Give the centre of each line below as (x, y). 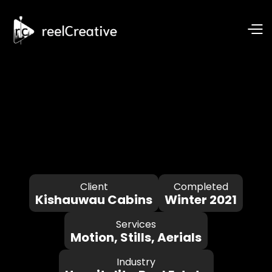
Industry (136, 262)
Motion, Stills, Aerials (136, 237)
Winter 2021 (201, 200)
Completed (201, 187)
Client (94, 187)
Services (136, 224)
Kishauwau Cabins (94, 200)
